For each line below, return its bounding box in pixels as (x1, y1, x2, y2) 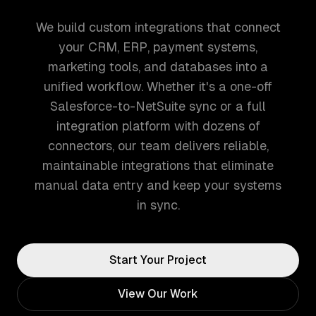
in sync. (136, 197, 180, 212)
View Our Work (118, 287, 198, 300)
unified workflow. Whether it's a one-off (44, 79, 272, 94)
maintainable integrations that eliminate (42, 158, 274, 173)
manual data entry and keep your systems (35, 178, 281, 193)
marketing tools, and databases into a (48, 59, 268, 74)
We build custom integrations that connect (35, 20, 281, 35)
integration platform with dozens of (56, 119, 260, 133)
